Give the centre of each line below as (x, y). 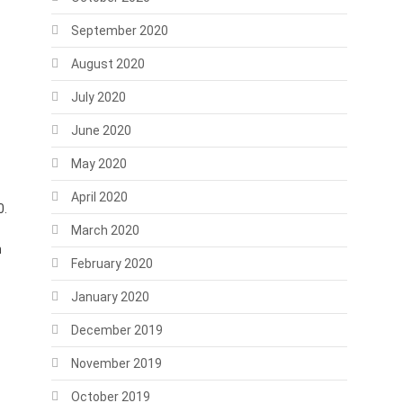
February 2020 (112, 264)
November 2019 (116, 363)
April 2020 (99, 197)
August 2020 (107, 64)
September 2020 (119, 31)
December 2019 (116, 330)
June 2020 (101, 130)
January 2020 (110, 297)
